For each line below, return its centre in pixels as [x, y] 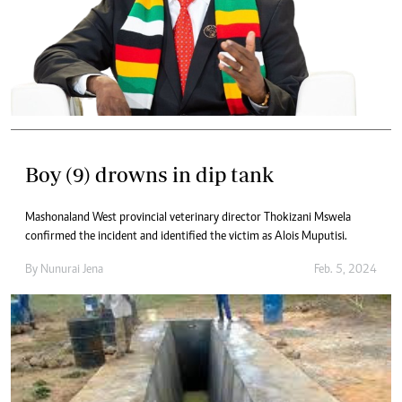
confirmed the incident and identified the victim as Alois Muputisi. [186, 237]
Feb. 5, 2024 [345, 271]
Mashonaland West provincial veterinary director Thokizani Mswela [188, 218]
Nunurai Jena [72, 271]
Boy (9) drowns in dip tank [149, 175]
